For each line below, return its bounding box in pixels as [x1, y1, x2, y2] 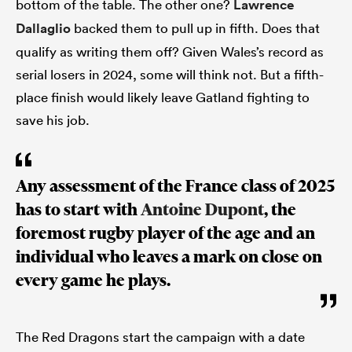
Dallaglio [16, 19, 71, 37]
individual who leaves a [16, 245, 193, 267]
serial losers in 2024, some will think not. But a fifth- [16, 65, 324, 82]
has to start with [16, 198, 141, 220]
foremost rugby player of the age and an [16, 222, 315, 244]
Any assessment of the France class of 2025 [16, 174, 335, 196]
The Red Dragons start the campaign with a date [16, 328, 305, 345]
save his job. [16, 111, 90, 128]
